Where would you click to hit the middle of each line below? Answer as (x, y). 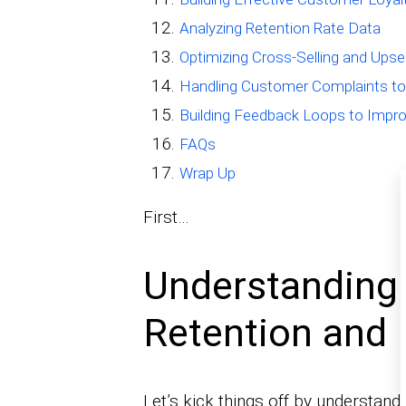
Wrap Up (207, 174)
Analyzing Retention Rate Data (280, 29)
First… (166, 217)
